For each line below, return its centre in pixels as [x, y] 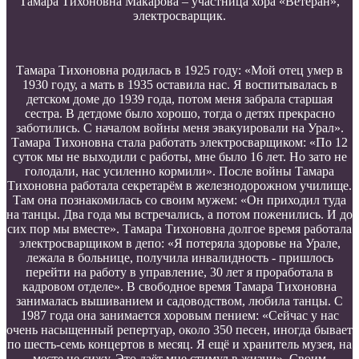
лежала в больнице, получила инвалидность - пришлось [179, 257]
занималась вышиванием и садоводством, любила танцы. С [179, 301]
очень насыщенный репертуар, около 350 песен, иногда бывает [179, 329]
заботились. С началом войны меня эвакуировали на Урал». [179, 127]
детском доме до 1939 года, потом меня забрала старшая [179, 99]
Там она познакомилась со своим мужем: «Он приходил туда [179, 200]
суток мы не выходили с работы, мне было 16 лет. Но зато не [179, 156]
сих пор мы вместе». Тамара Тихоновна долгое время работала [179, 228]
